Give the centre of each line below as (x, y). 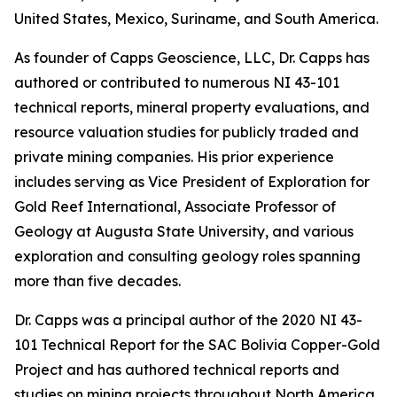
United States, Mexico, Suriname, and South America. (196, 19)
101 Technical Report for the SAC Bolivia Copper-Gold (197, 345)
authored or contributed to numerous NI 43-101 (177, 82)
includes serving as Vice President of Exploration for (192, 182)
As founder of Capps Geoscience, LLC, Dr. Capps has (192, 58)
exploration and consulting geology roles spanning (187, 256)
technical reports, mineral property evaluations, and (192, 107)
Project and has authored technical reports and (177, 370)
